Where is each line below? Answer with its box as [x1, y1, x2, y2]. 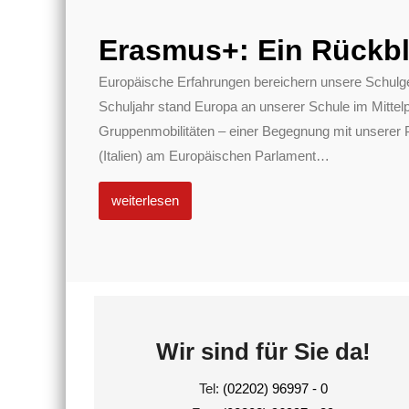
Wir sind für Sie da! [155, 337, 371, 365]
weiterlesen [110, 192, 179, 208]
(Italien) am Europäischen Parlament [98, 147, 316, 163]
